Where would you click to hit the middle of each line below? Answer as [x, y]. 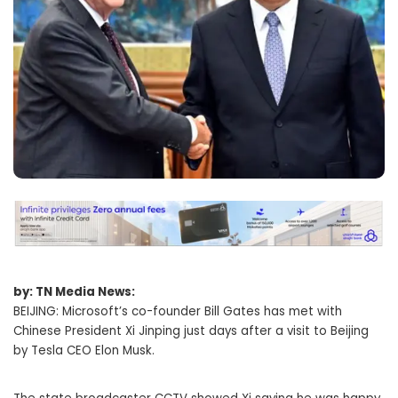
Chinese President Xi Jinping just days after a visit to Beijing [191, 331]
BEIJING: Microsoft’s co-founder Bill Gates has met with [178, 312]
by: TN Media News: [74, 292]
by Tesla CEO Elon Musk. [84, 351]
